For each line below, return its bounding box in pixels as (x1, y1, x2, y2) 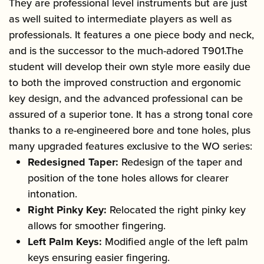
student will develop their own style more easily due (9, 59, 250, 75)
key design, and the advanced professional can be (9, 91, 243, 107)
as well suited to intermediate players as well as (9, 11, 232, 27)
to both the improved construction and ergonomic (9, 75, 241, 91)
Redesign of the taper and (121, 154, 242, 170)
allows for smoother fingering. (28, 218, 166, 234)
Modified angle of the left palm (105, 234, 248, 250)
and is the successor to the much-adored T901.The (9, 43, 243, 59)
